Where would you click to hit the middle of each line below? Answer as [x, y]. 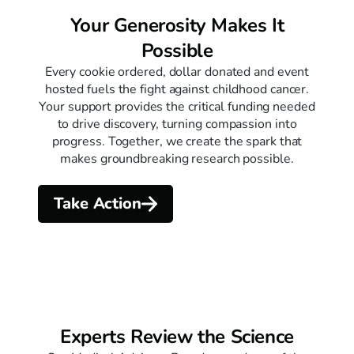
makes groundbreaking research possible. [177, 158]
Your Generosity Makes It [177, 25]
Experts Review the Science [177, 336]
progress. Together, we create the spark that [177, 141]
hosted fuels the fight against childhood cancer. [177, 89]
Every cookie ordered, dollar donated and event [177, 72]
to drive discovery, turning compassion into [177, 124]
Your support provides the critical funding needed [177, 106]
